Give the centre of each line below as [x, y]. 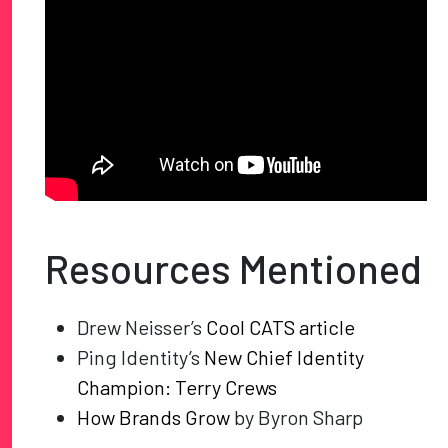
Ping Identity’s [141, 357]
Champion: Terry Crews [177, 387]
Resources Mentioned [234, 268]
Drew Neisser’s [142, 327]
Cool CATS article [281, 327]
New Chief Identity [284, 357]
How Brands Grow [154, 417]
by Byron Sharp [297, 417]
